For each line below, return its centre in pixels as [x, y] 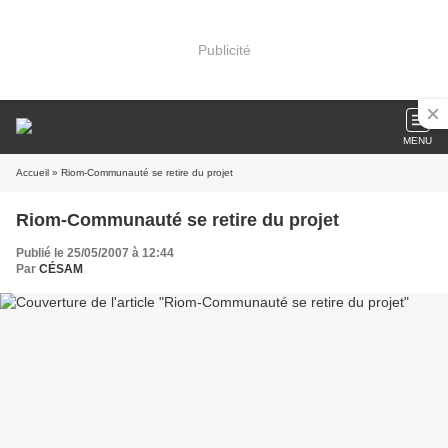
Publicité [224, 49]
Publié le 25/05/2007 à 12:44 [95, 253]
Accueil [32, 172]
